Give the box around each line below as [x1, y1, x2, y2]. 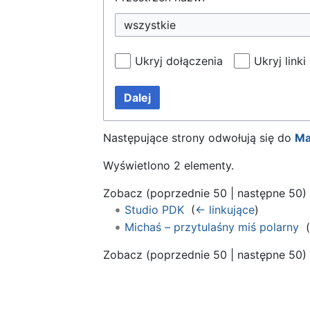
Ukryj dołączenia [135, 53, 223, 68]
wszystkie [124, 17, 176, 32]
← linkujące [194, 202, 255, 217]
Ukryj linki [254, 53, 306, 68]
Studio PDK [124, 202, 184, 217]
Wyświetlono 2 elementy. [103, 158, 234, 172]
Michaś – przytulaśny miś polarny [124, 220, 299, 235]
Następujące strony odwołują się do [103, 130, 295, 145]
